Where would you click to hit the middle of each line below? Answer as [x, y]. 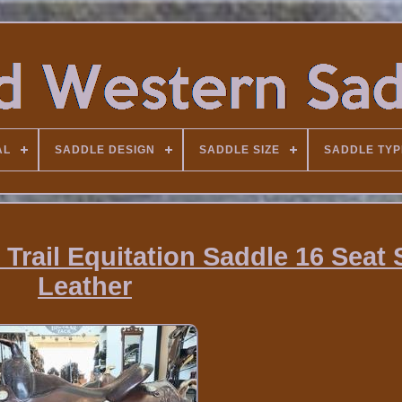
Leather [84, 287]
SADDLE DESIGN [105, 150]
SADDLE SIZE [239, 150]
